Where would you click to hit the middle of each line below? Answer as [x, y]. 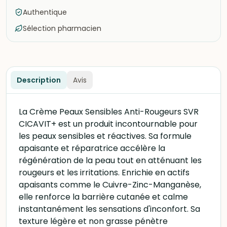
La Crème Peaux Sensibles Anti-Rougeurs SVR [109, 112]
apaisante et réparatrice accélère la [92, 148]
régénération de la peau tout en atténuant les [110, 160]
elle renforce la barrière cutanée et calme [103, 197]
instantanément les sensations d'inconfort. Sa [109, 209]
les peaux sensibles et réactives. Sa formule [105, 136]
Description [39, 80]
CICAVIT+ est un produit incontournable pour [108, 124]
